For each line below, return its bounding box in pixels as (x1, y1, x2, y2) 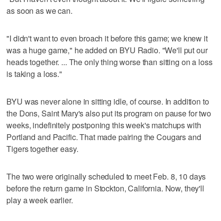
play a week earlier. (6, 194, 73, 206)
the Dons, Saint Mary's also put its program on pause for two (6, 107, 211, 119)
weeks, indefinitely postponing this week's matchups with (6, 119, 201, 131)
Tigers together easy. (6, 143, 78, 154)
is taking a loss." (6, 68, 62, 79)
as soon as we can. (6, 4, 73, 16)
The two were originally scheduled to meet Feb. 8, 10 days (6, 170, 206, 182)
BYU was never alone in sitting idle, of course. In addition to (6, 95, 209, 107)
